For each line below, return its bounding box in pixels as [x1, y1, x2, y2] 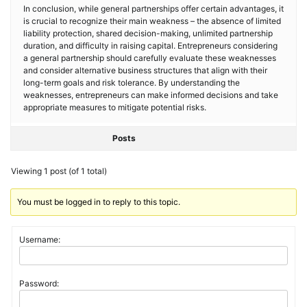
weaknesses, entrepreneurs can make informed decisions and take [23, 90, 278, 100]
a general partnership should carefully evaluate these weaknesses [23, 53, 276, 63]
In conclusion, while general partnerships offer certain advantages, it [23, 3, 284, 14]
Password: [19, 278, 59, 288]
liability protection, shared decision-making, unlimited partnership [23, 28, 273, 38]
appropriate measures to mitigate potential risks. [23, 102, 206, 112]
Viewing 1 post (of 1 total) [11, 166, 107, 176]
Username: [19, 234, 60, 245]
